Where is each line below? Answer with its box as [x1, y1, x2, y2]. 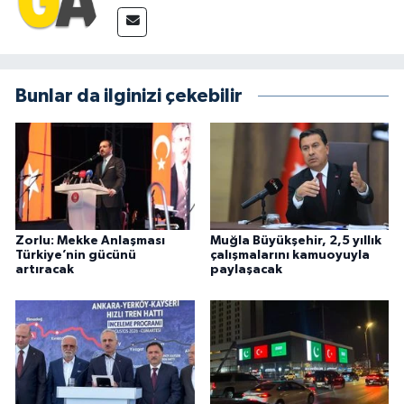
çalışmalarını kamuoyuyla [209, 249, 370, 262]
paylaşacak [209, 263, 282, 277]
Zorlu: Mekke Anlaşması [15, 234, 165, 248]
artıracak [15, 263, 74, 277]
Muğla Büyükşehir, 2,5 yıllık [209, 234, 381, 248]
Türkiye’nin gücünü [15, 249, 136, 262]
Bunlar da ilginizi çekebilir [15, 87, 243, 106]
